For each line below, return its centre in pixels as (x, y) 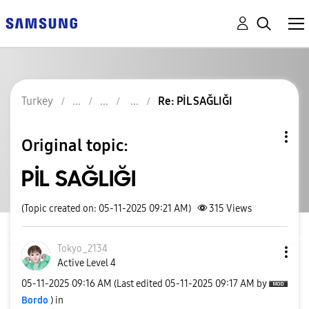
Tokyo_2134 (82, 249)
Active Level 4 (87, 263)
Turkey (37, 101)
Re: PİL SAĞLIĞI (195, 101)
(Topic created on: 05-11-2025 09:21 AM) (106, 209)
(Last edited (139, 283)
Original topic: (75, 145)
